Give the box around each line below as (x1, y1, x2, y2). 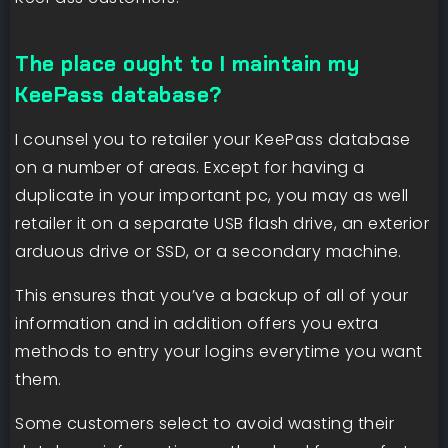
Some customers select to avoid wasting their (15, 412, 394, 436)
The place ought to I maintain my (15, 50, 359, 78)
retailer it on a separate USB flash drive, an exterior (15, 212, 429, 236)
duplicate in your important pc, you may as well (15, 184, 409, 208)
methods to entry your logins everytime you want (15, 340, 423, 364)
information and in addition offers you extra (15, 312, 378, 336)
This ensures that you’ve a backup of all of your (15, 284, 408, 308)
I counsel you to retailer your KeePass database (15, 128, 411, 152)
